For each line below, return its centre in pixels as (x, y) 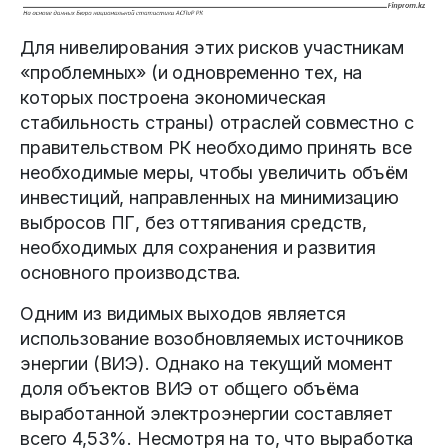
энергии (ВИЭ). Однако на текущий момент (206, 363)
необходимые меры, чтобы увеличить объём (214, 172)
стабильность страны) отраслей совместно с (217, 122)
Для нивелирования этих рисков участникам (212, 47)
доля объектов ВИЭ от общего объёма (189, 388)
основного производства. (131, 272)
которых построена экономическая (173, 97)
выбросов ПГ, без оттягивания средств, (194, 222)
